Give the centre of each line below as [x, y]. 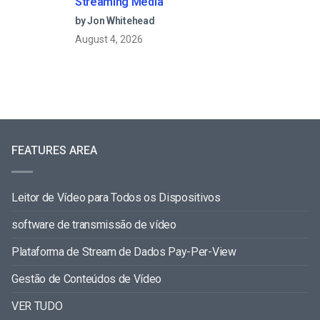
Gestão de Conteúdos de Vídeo [87, 279]
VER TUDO [37, 306]
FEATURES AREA [54, 151]
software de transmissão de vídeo [94, 225]
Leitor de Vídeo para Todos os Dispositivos [116, 198]
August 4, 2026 [109, 40]
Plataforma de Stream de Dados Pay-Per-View [124, 252]
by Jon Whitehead [115, 21]
